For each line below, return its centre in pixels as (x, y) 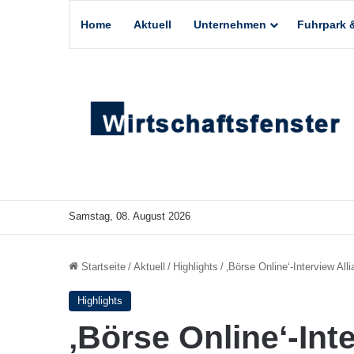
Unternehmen (230, 24)
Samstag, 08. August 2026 (130, 216)
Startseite (102, 266)
